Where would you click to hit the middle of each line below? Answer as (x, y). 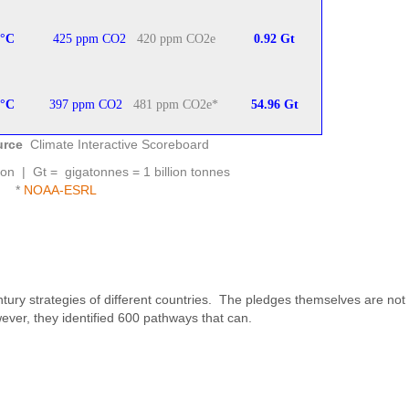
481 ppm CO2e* (171, 105)
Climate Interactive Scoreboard (119, 144)
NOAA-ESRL (61, 189)
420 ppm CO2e (170, 39)
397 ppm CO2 (86, 105)
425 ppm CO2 (89, 39)
